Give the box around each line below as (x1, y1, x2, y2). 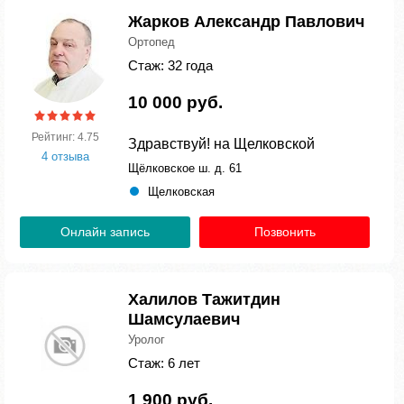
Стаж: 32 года (128, 58, 213, 73)
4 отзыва (41, 150, 89, 163)
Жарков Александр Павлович (128, 13, 364, 31)
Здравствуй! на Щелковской (128, 136, 315, 151)
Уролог (128, 333, 165, 346)
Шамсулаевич (128, 310, 240, 328)
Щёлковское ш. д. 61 (128, 161, 242, 175)
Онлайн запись (60, 225, 150, 239)
